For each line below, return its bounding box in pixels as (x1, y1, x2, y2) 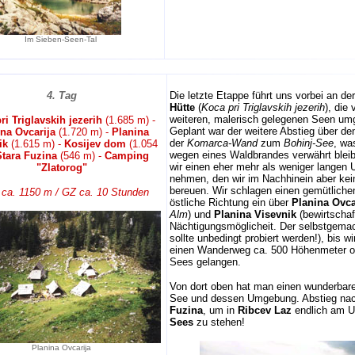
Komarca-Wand (187, 137, 258, 149)
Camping (105, 150, 149, 162)
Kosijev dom (63, 138, 126, 150)
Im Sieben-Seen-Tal (24, 35, 97, 44)
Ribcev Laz (238, 304, 292, 316)
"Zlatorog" (36, 162, 87, 174)
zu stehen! (193, 316, 245, 328)
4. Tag (46, 90, 77, 101)
